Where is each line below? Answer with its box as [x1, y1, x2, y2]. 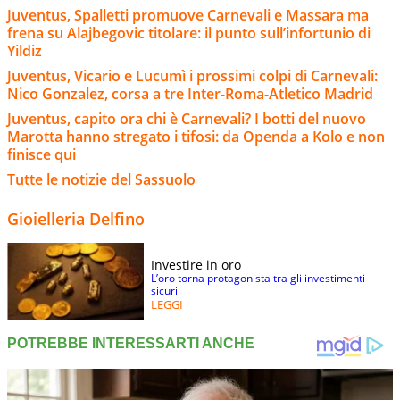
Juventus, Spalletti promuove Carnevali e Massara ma [7, 4, 369, 25]
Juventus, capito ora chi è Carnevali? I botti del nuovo [7, 108, 366, 129]
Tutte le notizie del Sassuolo [7, 169, 196, 189]
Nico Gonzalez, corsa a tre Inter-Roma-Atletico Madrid [7, 83, 373, 104]
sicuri [151, 282, 178, 298]
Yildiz [7, 40, 53, 61]
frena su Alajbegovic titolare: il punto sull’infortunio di [7, 22, 371, 43]
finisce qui [7, 144, 76, 164]
